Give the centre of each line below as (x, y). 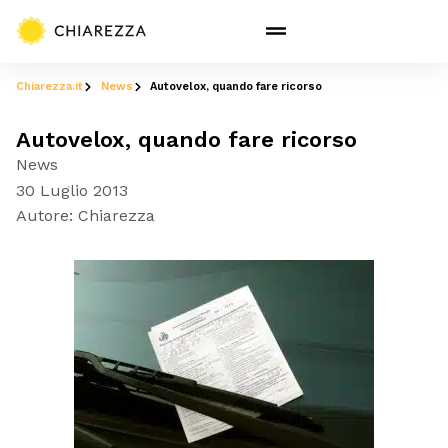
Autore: (44, 216)
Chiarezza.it (49, 86)
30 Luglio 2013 (72, 190)
